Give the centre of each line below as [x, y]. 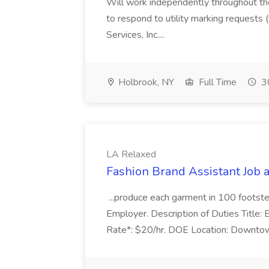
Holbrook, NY [145, 82]
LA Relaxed [131, 154]
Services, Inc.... [137, 35]
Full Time [216, 82]
